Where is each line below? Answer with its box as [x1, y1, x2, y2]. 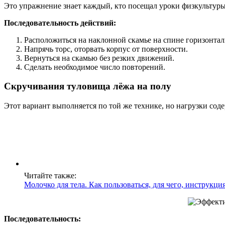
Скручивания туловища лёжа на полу [4, 81, 171, 92]
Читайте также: [24, 171, 76, 180]
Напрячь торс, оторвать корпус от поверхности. [24, 44, 188, 53]
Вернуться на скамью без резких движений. [24, 53, 174, 62]
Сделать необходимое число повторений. [24, 62, 165, 71]
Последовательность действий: [4, 18, 116, 27]
